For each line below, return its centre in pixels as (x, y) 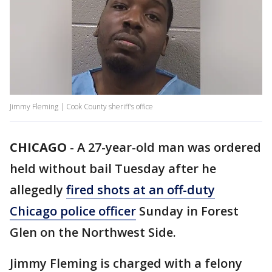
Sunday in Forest (187, 211)
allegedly (38, 190)
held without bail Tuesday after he (113, 169)
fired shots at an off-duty (141, 190)
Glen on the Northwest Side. (93, 233)
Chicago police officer (73, 211)
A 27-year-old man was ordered (169, 148)
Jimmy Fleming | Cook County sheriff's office (81, 107)
